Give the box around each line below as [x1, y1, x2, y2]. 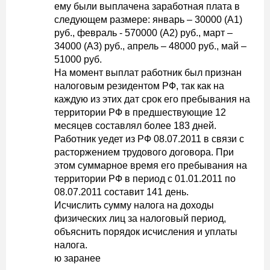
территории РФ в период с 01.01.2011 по [54, 174, 236, 184]
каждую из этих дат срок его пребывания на [54, 94, 250, 104]
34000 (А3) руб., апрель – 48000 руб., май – [54, 41, 246, 51]
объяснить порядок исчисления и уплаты [54, 227, 237, 237]
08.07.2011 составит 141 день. [54, 187, 189, 197]
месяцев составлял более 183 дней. [54, 121, 216, 131]
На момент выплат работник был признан [54, 67, 242, 78]
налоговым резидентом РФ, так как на [54, 81, 224, 91]
